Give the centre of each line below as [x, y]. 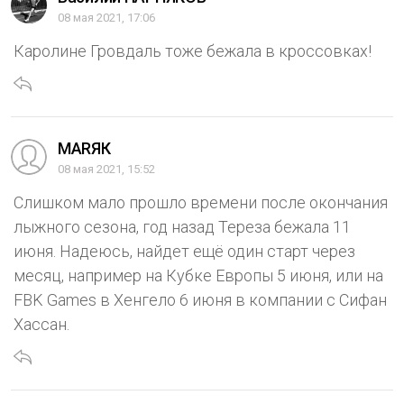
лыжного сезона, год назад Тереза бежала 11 [182, 227]
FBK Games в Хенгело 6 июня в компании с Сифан [200, 300]
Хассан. [41, 325]
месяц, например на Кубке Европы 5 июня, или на [198, 276]
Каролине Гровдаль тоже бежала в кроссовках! [193, 51]
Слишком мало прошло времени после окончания [201, 203]
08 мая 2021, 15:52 [106, 170]
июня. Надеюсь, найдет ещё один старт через [184, 252]
